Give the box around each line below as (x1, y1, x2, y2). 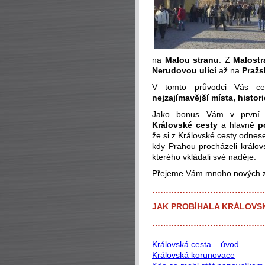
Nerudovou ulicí (152, 66, 216, 75)
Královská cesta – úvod (152, 240, 239, 249)
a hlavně (218, 120, 258, 130)
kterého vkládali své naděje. (152, 152, 256, 161)
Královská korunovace (152, 250, 235, 260)
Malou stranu (164, 55, 219, 64)
